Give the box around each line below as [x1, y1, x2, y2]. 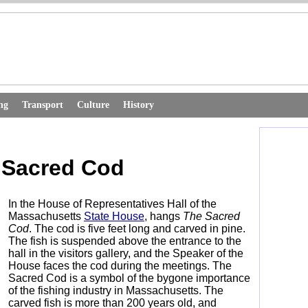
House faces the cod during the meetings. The [8, 260, 232, 272]
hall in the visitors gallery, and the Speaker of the [8, 247, 243, 259]
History [123, 100, 154, 110]
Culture [77, 100, 109, 110]
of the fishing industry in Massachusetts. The [8, 285, 223, 296]
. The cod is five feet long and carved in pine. [29, 223, 245, 234]
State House [84, 210, 144, 222]
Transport [22, 100, 63, 110]
